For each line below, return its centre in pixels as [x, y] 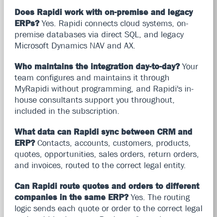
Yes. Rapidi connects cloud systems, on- [114, 23]
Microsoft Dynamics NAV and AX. [75, 45]
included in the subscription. [67, 111]
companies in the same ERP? [71, 197]
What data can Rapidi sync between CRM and [103, 132]
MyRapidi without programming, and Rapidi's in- [104, 88]
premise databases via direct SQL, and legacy [99, 34]
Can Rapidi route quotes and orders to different [107, 186]
